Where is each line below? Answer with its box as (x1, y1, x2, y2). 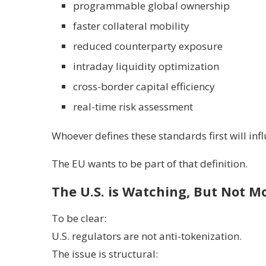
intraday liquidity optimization (73, 59, 219, 73)
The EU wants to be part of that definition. (52, 157, 248, 170)
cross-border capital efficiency (73, 80, 215, 93)
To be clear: (52, 211, 106, 225)
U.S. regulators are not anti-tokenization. (52, 229, 242, 243)
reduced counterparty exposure (73, 39, 223, 53)
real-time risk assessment (73, 100, 193, 113)
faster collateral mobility (73, 19, 189, 33)
